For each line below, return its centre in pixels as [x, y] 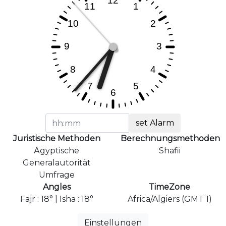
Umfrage [56, 175]
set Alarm [155, 123]
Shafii [169, 151]
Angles [56, 187]
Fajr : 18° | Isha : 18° [56, 199]
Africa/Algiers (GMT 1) [169, 199]
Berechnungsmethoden [170, 139]
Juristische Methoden [56, 139]
